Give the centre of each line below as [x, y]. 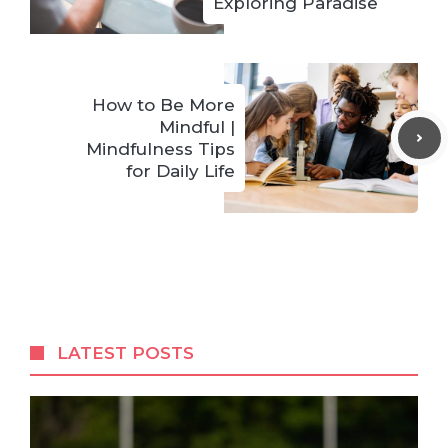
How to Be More [163, 105]
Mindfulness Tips [160, 149]
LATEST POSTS [126, 353]
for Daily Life [180, 171]
